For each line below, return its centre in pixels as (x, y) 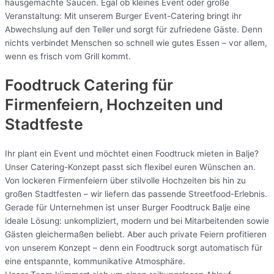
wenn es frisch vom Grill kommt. (68, 56)
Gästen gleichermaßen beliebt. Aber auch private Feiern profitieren (136, 235)
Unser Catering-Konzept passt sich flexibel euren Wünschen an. (130, 167)
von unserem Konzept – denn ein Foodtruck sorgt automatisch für (134, 248)
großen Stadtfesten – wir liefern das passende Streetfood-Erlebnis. (136, 194)
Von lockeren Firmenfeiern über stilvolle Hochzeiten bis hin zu (125, 181)
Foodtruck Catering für (89, 85)
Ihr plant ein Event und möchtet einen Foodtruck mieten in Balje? (132, 154)
